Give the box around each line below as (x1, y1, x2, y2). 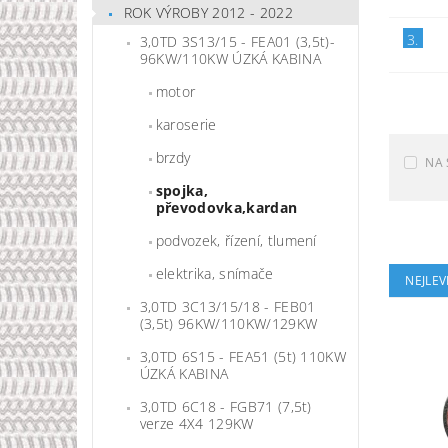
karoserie (155, 115, 217, 135)
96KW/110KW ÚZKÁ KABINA (139, 49, 321, 69)
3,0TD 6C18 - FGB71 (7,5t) (139, 397, 312, 417)
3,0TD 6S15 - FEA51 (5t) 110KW (139, 347, 347, 367)
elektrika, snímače (155, 264, 274, 284)
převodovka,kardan (155, 198, 298, 218)
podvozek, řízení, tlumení (155, 231, 317, 251)
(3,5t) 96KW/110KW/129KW (139, 314, 318, 334)
